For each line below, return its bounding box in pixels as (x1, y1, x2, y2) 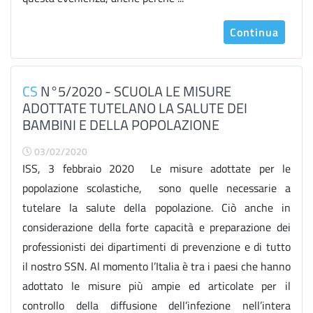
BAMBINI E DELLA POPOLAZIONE (22, 114, 219, 136)
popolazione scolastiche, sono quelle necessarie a (22, 180, 291, 196)
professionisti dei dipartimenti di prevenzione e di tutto (22, 238, 291, 255)
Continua (230, 24, 279, 41)
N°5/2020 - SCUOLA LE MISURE (38, 80, 231, 102)
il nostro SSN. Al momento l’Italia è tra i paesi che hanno (22, 258, 291, 275)
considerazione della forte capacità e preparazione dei (22, 219, 291, 235)
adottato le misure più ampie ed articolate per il (22, 277, 291, 294)
